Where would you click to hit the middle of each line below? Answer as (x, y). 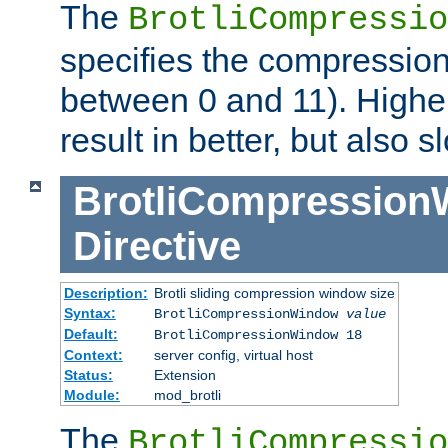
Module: (91, 394)
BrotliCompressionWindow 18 (257, 334)
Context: (93, 354)
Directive (156, 246)
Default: (90, 333)
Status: (88, 374)
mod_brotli (187, 394)
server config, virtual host (233, 354)
